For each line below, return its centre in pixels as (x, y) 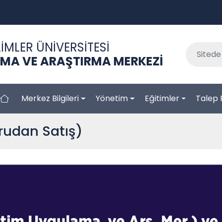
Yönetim (111, 99)
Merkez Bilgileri (50, 99)
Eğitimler (162, 99)
